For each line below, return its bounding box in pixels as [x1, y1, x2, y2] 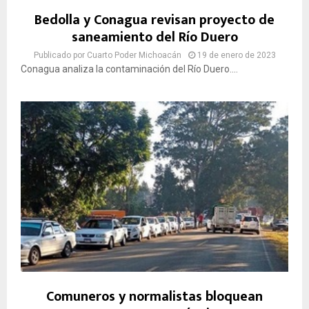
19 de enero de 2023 [197, 50, 276, 61]
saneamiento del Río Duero [71, 26, 238, 50]
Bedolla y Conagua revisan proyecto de [34, 8, 275, 32]
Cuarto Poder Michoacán [86, 50, 181, 61]
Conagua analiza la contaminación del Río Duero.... [21, 63, 238, 75]
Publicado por [33, 50, 87, 61]
